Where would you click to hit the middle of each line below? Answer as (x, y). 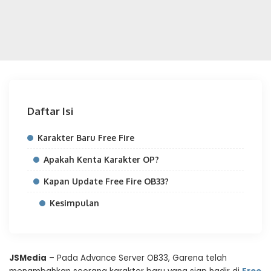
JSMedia (28, 258)
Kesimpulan (74, 203)
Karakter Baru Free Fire (86, 138)
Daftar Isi (50, 111)
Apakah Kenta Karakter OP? (101, 159)
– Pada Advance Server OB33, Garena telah (137, 258)
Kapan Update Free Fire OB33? (106, 181)
